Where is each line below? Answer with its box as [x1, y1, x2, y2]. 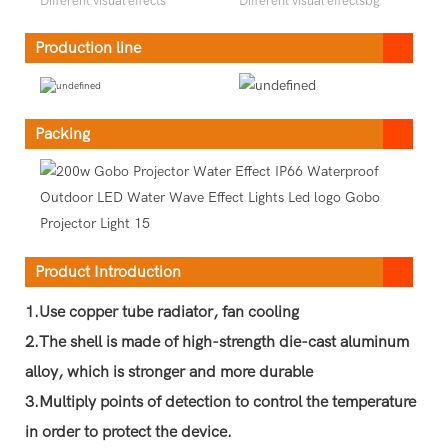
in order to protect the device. [25, 423, 232, 442]
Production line [35, 38, 141, 57]
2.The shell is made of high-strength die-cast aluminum [25, 333, 409, 352]
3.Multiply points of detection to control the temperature [25, 393, 416, 412]
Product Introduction [35, 263, 181, 282]
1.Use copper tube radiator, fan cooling [25, 303, 299, 322]
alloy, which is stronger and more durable [25, 363, 313, 382]
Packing [35, 125, 90, 144]
